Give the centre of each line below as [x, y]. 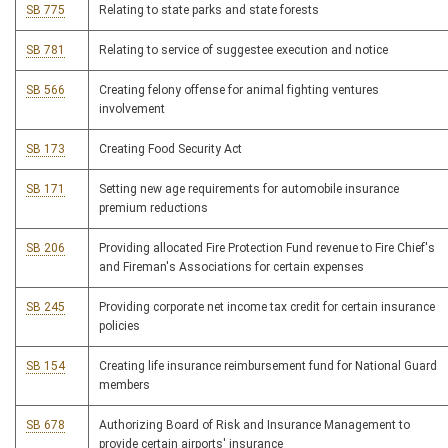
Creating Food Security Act [170, 149]
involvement [132, 109]
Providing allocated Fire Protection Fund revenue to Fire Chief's [267, 248]
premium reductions [153, 208]
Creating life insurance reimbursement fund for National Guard [268, 366]
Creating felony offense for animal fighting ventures [239, 90]
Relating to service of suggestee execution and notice [243, 50]
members [124, 385]
